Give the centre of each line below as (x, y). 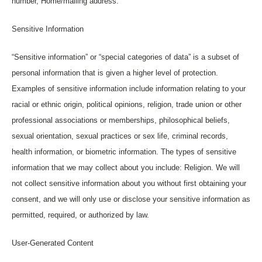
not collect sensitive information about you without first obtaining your (129, 183)
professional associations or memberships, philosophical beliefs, (121, 120)
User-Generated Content (53, 243)
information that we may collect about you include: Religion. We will (126, 168)
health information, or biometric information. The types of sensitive (124, 152)
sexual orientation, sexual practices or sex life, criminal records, (120, 136)
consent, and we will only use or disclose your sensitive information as (131, 199)
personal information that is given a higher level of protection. (115, 73)
